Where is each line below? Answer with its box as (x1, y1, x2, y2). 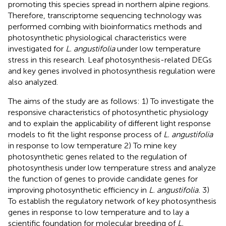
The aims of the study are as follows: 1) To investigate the (8, 96, 214, 106)
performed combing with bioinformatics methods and (8, 22, 202, 32)
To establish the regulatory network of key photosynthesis (8, 196, 216, 206)
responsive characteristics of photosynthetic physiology (8, 107, 208, 118)
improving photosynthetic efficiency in (8, 185, 149, 195)
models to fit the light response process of (8, 130, 163, 140)
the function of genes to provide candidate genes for (8, 174, 198, 184)
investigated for (8, 44, 66, 54)
